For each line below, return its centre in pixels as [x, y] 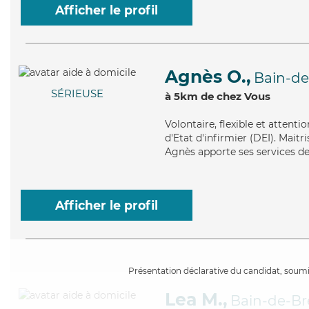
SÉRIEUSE [77, 94]
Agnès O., [208, 77]
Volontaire [190, 124]
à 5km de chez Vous [218, 96]
